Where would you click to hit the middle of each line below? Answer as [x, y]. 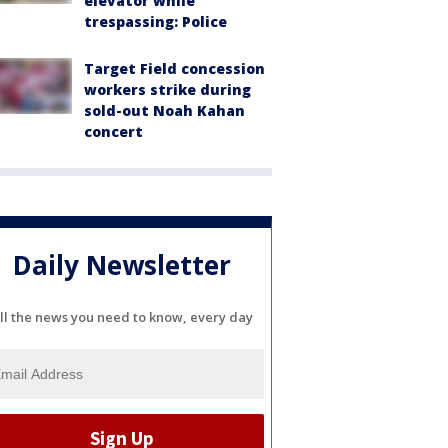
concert [113, 131]
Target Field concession [174, 68]
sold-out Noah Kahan [164, 110]
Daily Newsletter [122, 265]
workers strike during [167, 89]
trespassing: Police [155, 21]
